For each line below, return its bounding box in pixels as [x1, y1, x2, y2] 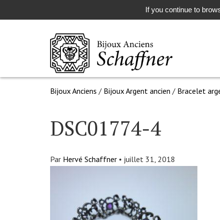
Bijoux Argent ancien [104, 86, 170, 96]
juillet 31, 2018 [124, 154, 175, 164]
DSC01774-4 [50, 114, 161, 141]
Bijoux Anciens [50, 86, 97, 96]
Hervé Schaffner [61, 154, 119, 164]
